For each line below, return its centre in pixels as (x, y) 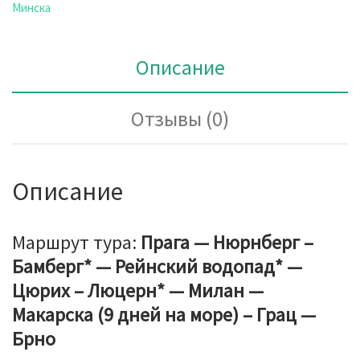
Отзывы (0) (180, 118)
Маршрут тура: (76, 242)
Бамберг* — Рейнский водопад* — (157, 266)
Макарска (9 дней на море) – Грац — (164, 314)
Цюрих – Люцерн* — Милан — (138, 290)
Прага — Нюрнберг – (227, 242)
